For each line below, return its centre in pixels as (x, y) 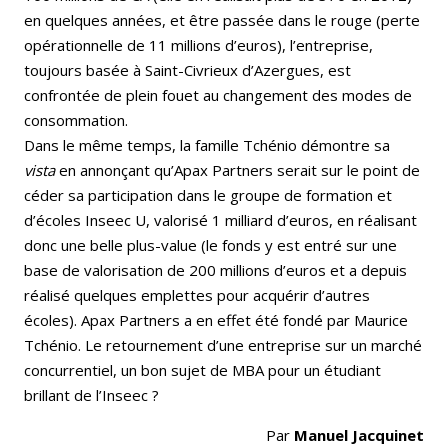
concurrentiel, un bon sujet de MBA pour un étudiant (202, 369)
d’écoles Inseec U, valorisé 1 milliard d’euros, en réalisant (220, 219)
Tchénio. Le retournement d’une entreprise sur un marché (223, 344)
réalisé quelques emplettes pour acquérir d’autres (197, 294)
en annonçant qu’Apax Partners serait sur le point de (239, 169)
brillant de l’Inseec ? (91, 394)
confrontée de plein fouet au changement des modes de (218, 94)
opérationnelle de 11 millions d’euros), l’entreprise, (198, 44)
